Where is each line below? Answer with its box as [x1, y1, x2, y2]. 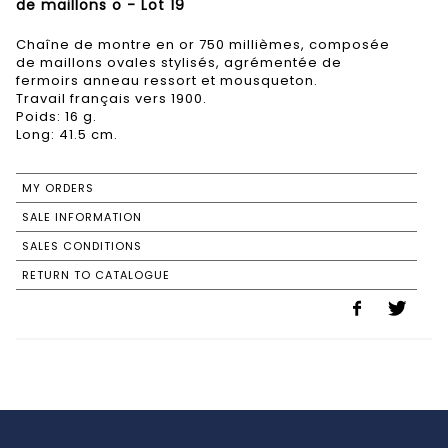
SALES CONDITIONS [22, 238, 142, 255]
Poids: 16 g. [16, 107, 97, 127]
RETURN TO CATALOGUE [22, 267, 170, 284]
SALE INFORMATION [22, 209, 142, 226]
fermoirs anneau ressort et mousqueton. [16, 71, 318, 91]
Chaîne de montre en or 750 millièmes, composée [16, 35, 390, 55]
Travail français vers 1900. [16, 89, 207, 109]
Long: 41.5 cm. [16, 125, 118, 145]
